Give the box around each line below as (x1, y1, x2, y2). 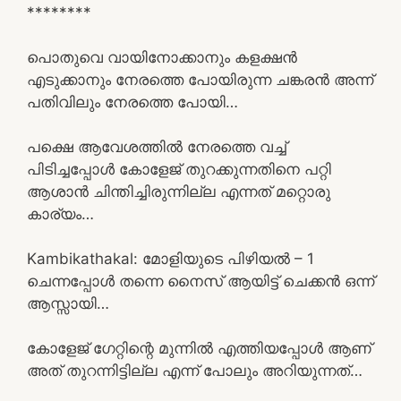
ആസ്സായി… (27, 294, 109, 312)
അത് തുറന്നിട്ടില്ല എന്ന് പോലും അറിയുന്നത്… (27, 361, 363, 380)
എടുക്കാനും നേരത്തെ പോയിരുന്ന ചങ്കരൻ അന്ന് (27, 70, 373, 89)
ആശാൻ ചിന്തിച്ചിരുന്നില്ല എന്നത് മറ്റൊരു (27, 182, 330, 200)
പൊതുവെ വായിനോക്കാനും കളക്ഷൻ (27, 47, 297, 66)
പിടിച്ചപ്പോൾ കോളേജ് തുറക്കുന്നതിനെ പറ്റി (27, 159, 331, 178)
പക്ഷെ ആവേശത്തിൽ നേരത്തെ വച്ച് (27, 137, 286, 156)
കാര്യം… (27, 204, 94, 223)
